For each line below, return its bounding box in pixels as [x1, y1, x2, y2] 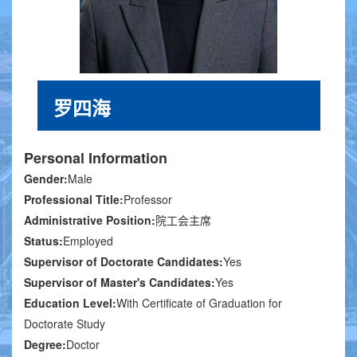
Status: [24, 233, 63, 249]
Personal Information [24, 147, 167, 169]
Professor [124, 191, 172, 208]
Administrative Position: [24, 212, 155, 229]
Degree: [24, 336, 66, 353]
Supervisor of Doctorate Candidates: [24, 253, 223, 270]
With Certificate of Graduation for [116, 295, 282, 312]
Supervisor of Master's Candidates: [24, 274, 215, 291]
